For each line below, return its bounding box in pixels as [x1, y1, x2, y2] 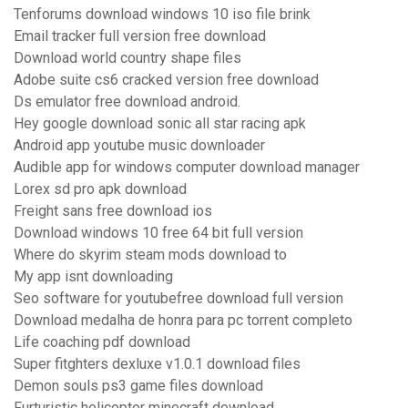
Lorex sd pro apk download [14, 180, 187, 199]
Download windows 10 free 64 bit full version [14, 224, 303, 242]
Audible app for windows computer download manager [14, 158, 360, 177]
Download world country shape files [14, 49, 241, 67]
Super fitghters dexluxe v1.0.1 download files [14, 355, 301, 373]
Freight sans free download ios [14, 202, 212, 220]
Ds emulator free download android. [14, 93, 240, 111]
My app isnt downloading [14, 268, 173, 286]
